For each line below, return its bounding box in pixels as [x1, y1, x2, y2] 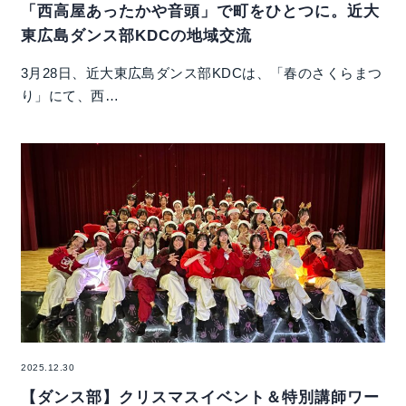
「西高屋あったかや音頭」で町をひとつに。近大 [21, 2, 381, 20]
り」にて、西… [21, 87, 120, 103]
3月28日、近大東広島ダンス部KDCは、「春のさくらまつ [21, 64, 382, 81]
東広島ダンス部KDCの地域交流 [21, 26, 253, 44]
